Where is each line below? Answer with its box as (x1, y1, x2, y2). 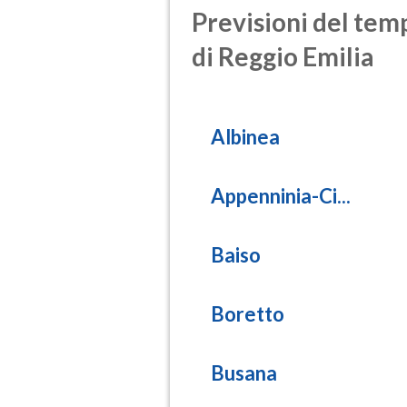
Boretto (211, 302, 284, 327)
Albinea (211, 124, 280, 150)
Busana (211, 361, 277, 386)
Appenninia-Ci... (211, 184, 351, 209)
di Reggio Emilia (192, 40, 374, 72)
